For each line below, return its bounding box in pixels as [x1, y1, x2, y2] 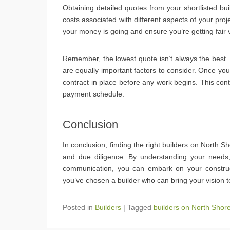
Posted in [63, 203, 95, 212]
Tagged [127, 203, 154, 212]
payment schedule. [63, 89, 124, 98]
